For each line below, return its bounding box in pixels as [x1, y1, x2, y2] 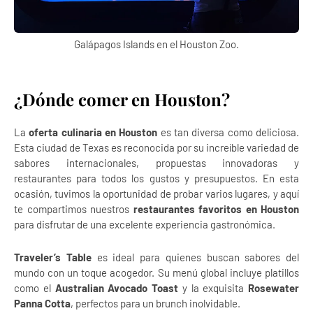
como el [14, 282, 55, 294]
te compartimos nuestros [14, 203, 133, 215]
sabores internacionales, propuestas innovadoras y [14, 156, 299, 169]
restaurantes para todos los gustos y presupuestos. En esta [14, 172, 299, 184]
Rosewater [248, 282, 299, 294]
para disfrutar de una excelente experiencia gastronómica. [14, 218, 275, 231]
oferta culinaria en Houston [29, 126, 158, 138]
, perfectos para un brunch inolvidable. [71, 297, 240, 310]
